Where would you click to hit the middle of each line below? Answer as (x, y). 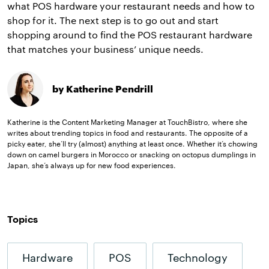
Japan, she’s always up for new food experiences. (92, 165)
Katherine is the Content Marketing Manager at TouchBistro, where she (127, 122)
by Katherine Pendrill (103, 88)
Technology (198, 257)
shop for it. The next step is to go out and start (113, 20)
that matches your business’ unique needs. (105, 49)
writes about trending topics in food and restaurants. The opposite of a (128, 132)
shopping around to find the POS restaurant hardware (130, 34)
